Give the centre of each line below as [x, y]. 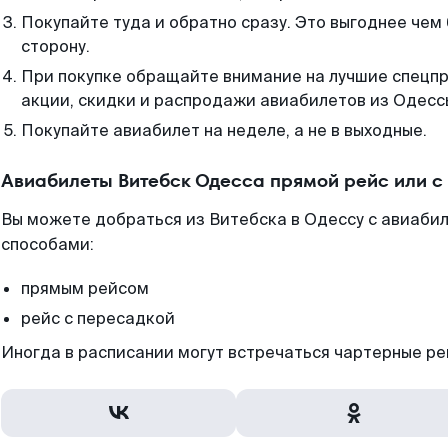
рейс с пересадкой [98, 318]
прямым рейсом [85, 288]
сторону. [55, 46]
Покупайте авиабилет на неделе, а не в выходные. [224, 130]
